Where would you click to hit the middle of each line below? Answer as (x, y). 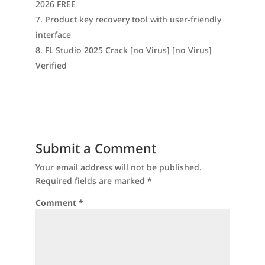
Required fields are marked (91, 181)
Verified (51, 65)
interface (53, 35)
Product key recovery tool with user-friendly (133, 19)
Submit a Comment (96, 148)
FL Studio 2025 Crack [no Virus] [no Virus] (128, 50)
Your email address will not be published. (118, 167)
